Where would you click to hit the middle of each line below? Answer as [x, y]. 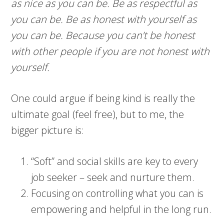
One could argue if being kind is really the [103, 98]
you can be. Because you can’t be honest [103, 35]
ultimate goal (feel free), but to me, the [98, 114]
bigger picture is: [48, 130]
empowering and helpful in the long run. [121, 209]
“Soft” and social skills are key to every [115, 161]
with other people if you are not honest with [110, 51]
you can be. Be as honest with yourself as [104, 19]
